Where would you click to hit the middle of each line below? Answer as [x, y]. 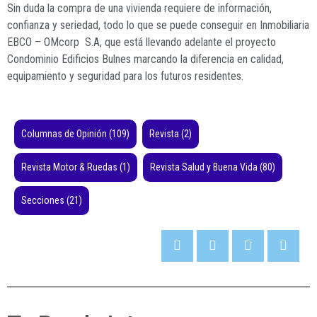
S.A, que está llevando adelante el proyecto [180, 42]
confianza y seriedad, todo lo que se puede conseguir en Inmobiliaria [158, 25]
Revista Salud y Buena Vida [204, 167]
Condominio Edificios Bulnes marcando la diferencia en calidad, [145, 59]
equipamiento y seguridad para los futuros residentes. [125, 76]
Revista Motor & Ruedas [69, 167]
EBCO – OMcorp [43, 42]
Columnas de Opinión [64, 134]
